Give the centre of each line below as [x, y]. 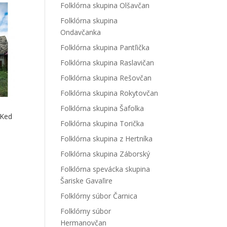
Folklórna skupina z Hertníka [107, 139]
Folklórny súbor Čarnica [99, 196]
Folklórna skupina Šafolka [102, 108]
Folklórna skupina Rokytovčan [109, 93]
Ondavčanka [81, 32]
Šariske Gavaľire [87, 181]
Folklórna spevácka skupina [105, 169]
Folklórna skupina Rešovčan [106, 78]
